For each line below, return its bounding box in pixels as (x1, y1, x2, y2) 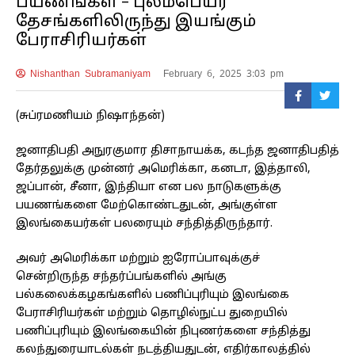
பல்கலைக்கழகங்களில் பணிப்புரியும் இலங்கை (16, 288, 289, 303)
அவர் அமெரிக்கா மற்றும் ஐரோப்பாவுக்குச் (16, 252, 263, 266)
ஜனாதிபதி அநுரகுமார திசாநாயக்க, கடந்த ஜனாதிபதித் (16, 144, 339, 158)
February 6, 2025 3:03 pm (162, 67, 284, 81)
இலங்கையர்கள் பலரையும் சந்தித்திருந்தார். (16, 217, 273, 231)
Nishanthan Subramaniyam (25, 67, 151, 81)
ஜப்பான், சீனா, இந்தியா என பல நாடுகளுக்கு (16, 181, 281, 195)
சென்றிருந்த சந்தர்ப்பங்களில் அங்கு (16, 270, 227, 284)
